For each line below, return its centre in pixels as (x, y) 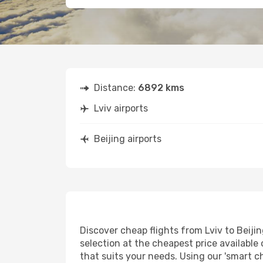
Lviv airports (121, 108)
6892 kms (161, 88)
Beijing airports (128, 139)
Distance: (116, 88)
